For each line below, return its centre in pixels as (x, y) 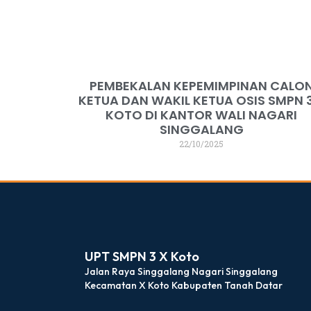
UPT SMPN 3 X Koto (142, 257)
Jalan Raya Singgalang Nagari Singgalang (181, 272)
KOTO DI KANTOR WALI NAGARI (202, 115)
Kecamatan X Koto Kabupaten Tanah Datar (184, 286)
